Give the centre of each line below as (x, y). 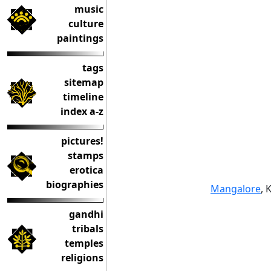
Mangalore (236, 189)
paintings (80, 38)
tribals (88, 229)
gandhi (86, 214)
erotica (87, 170)
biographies (75, 184)
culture (86, 24)
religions (82, 258)
